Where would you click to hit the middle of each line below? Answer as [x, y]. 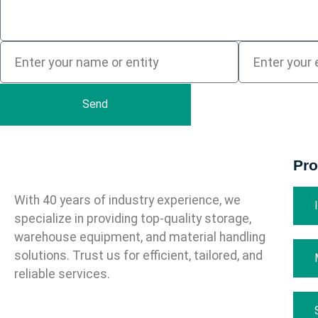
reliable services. [62, 274]
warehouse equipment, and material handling [140, 237]
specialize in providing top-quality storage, [133, 218]
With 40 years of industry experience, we [127, 200]
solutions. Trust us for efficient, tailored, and [138, 255]
